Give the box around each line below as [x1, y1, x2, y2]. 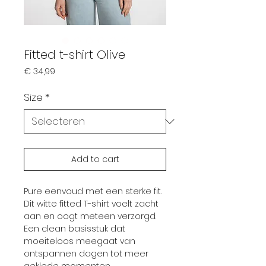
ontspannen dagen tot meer [24, 248, 148, 259]
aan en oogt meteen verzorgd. [24, 210, 156, 222]
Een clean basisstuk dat [24, 223, 125, 235]
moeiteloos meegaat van [24, 235, 135, 247]
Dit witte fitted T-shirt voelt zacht [24, 198, 159, 210]
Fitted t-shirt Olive [24, 46, 125, 63]
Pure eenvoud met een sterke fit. [24, 185, 161, 197]
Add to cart [71, 153, 119, 165]
